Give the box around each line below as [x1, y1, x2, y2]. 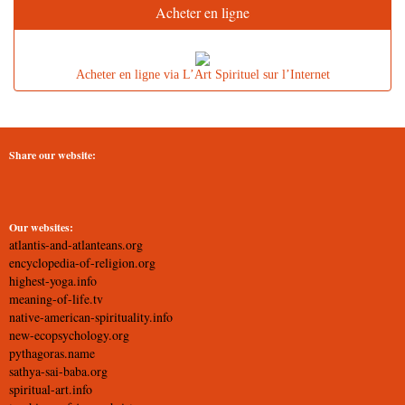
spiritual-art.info [9, 381, 92, 398]
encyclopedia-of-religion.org [9, 254, 155, 271]
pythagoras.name [9, 344, 95, 362]
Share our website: [9, 147, 96, 163]
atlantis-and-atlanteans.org [9, 236, 143, 253]
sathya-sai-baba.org [9, 363, 108, 380]
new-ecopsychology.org [9, 326, 129, 344]
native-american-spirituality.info [9, 308, 173, 325]
